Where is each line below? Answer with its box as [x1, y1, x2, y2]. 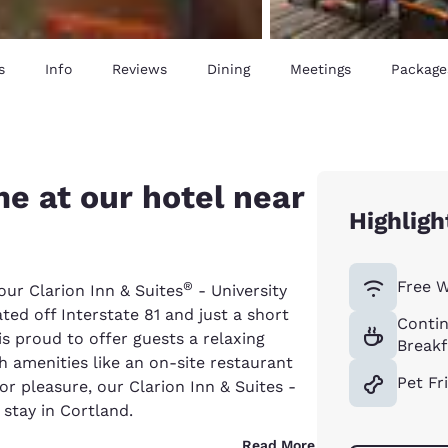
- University [193, 280, 287, 300]
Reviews [112, 60, 167, 77]
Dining [207, 60, 250, 77]
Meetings [290, 60, 351, 77]
